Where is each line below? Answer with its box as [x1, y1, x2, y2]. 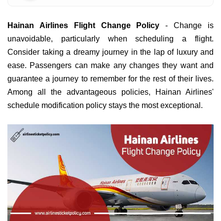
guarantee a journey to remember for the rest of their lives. [7, 74, 214, 83]
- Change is [159, 21, 214, 30]
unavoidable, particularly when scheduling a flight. [7, 35, 214, 43]
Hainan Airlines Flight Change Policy [7, 21, 160, 30]
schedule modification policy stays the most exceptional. [7, 101, 203, 110]
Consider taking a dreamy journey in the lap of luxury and [7, 48, 214, 56]
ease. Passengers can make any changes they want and [7, 61, 214, 70]
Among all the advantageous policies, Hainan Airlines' [7, 88, 214, 96]
